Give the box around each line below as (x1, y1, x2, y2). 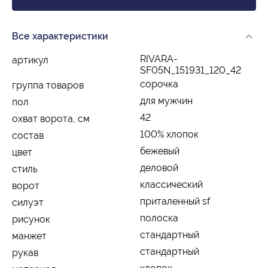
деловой (140, 162, 178, 173)
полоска (140, 212, 178, 224)
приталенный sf (140, 195, 210, 207)
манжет (12, 230, 47, 242)
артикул (12, 54, 48, 66)
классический (140, 178, 203, 190)
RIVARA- (140, 53, 178, 65)
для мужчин (140, 95, 193, 106)
